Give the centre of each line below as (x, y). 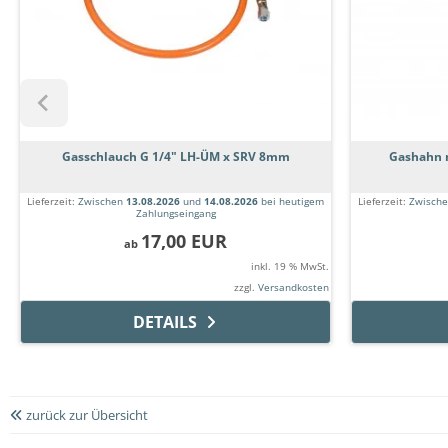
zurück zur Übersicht (85, 415)
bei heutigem (291, 201)
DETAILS (164, 322)
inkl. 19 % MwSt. (290, 266)
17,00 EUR (184, 241)
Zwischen (102, 201)
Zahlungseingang (175, 213)
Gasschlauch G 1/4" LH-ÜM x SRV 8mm (175, 157)
